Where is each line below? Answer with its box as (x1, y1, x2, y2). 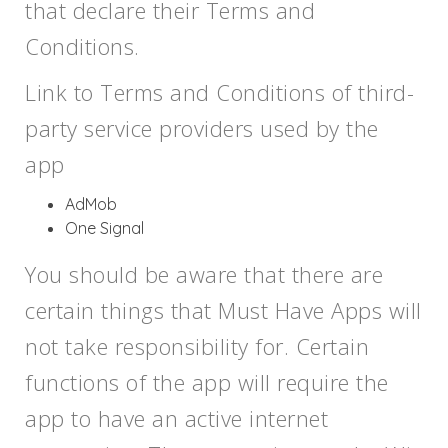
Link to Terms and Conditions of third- (25, 77, 414, 107)
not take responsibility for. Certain (25, 331, 369, 361)
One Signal (65, 218, 144, 238)
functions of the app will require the (25, 367, 389, 397)
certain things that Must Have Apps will (25, 295, 422, 325)
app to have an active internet (25, 403, 328, 433)
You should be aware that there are (25, 259, 383, 289)
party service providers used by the (25, 113, 379, 143)
